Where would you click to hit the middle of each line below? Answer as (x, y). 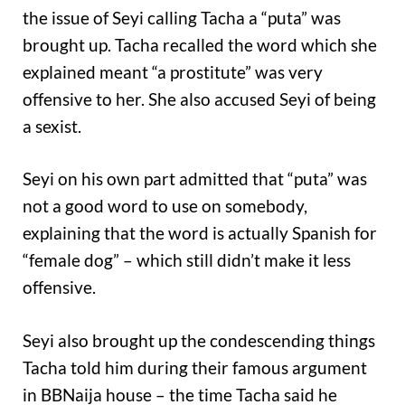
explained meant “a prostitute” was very (173, 71)
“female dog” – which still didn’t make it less (187, 260)
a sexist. (52, 126)
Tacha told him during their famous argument (195, 367)
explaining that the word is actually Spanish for (200, 233)
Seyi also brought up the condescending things (199, 340)
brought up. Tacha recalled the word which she (200, 44)
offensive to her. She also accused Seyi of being (199, 99)
